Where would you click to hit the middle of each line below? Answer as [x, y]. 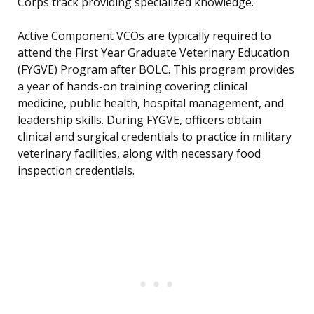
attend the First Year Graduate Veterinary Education [153, 53]
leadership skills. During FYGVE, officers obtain [139, 120]
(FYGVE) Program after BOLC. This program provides [156, 70]
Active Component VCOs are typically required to [144, 36]
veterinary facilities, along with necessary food [139, 154]
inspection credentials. [76, 171]
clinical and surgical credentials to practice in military [155, 137]
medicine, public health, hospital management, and [151, 103]
